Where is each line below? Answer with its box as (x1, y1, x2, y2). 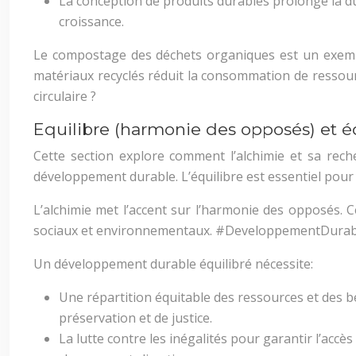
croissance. (59, 13, 124, 30)
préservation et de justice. (59, 309, 212, 327)
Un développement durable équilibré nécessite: (33, 255, 313, 273)
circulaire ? (33, 87, 96, 105)
